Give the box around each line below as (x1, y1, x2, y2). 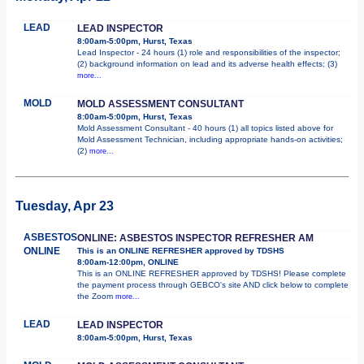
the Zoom (77, 291, 115, 301)
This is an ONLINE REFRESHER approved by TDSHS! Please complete (77, 268, 346, 278)
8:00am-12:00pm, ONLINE (77, 257, 179, 266)
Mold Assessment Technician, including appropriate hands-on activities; (77, 134, 343, 144)
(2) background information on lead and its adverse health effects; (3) (77, 58, 337, 68)
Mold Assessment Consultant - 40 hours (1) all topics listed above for (77, 123, 333, 132)
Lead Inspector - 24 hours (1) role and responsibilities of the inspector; (77, 47, 340, 57)
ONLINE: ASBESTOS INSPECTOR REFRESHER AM (77, 232, 314, 244)
